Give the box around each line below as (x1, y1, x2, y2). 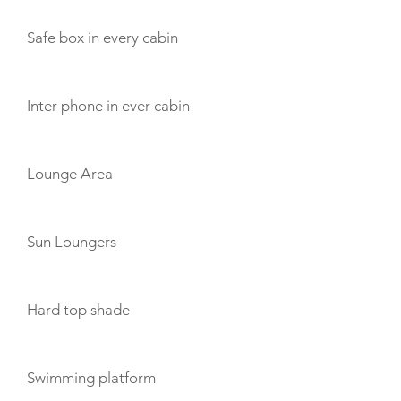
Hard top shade (27, 301, 130, 319)
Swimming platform (27, 369, 156, 387)
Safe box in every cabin (27, 29, 178, 47)
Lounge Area (27, 165, 113, 183)
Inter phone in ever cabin (27, 97, 190, 115)
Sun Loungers (27, 233, 116, 251)
